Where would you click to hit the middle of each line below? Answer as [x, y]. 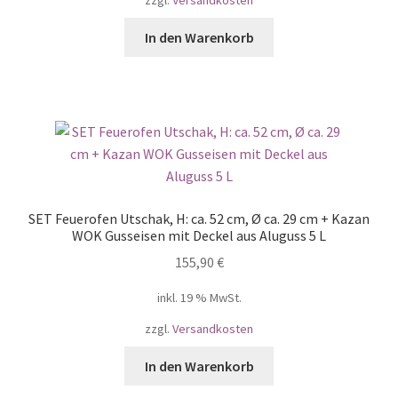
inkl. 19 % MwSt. [199, 298]
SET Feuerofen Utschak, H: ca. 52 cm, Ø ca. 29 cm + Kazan [199, 218]
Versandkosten [213, 328]
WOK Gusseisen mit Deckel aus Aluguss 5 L [199, 235]
